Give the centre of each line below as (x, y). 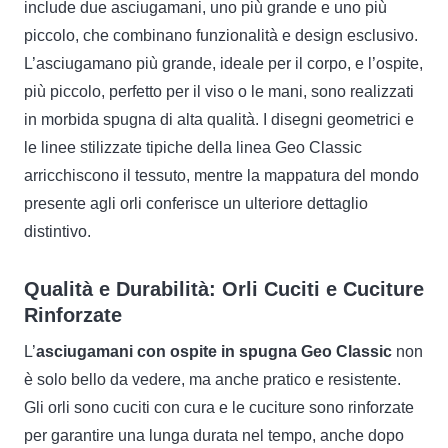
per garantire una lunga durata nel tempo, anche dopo (214, 436)
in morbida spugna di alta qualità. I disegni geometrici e (219, 120)
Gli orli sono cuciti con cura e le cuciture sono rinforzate (219, 408)
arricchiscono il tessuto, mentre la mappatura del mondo (221, 176)
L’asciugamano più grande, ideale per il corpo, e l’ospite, (223, 64)
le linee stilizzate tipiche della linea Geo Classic (193, 148)
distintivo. (57, 232)
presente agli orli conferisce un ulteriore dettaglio (196, 204)
